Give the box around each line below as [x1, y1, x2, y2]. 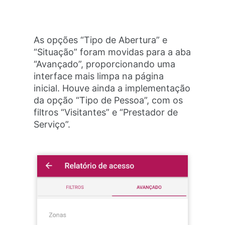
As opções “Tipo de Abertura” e [34, 34, 168, 45]
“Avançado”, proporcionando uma [34, 58, 176, 69]
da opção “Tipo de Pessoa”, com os [34, 94, 183, 105]
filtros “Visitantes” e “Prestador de [34, 106, 178, 118]
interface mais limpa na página [34, 70, 164, 81]
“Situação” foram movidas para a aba [34, 46, 191, 57]
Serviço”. [34, 119, 71, 130]
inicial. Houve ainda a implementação [34, 82, 191, 93]
